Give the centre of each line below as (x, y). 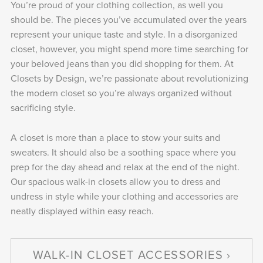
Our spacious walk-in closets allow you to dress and (115, 181)
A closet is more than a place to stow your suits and (115, 137)
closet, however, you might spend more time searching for (129, 49)
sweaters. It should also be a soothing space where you (123, 152)
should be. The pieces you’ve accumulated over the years (128, 20)
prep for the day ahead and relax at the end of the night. (125, 166)
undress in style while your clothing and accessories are (124, 196)
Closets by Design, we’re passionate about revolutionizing (129, 78)
